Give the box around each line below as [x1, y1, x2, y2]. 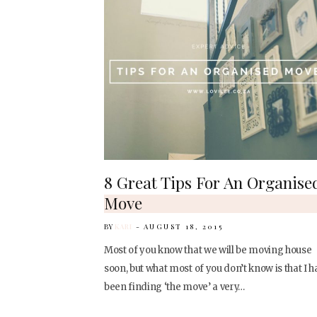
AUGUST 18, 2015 [143, 221, 224, 232]
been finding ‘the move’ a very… [104, 281, 245, 294]
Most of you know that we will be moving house [104, 244, 312, 257]
